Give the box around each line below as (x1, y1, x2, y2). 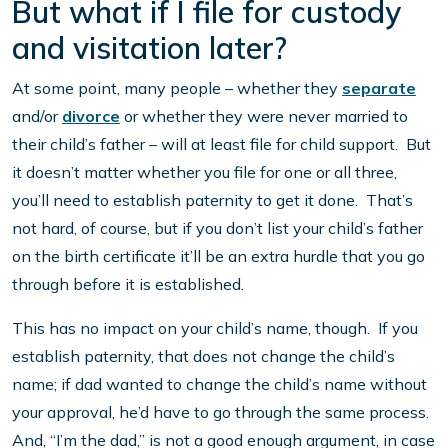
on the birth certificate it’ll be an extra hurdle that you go (12, 246, 425, 267)
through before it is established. (12, 274, 244, 295)
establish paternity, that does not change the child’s (12, 346, 395, 367)
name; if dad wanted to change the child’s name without (12, 374, 427, 395)
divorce (62, 106, 120, 127)
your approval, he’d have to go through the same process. (12, 402, 433, 423)
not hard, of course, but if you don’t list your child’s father (12, 218, 423, 239)
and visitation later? (12, 29, 287, 68)
